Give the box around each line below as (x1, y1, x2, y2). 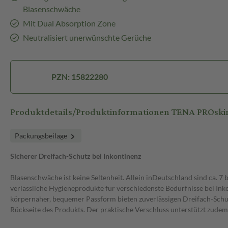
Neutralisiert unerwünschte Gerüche (22, 33, 151, 43)
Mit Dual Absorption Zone (22, 18, 116, 28)
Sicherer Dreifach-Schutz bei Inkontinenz (10, 152, 141, 161)
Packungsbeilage (15, 131, 69, 140)
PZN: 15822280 (51, 72, 108, 82)
